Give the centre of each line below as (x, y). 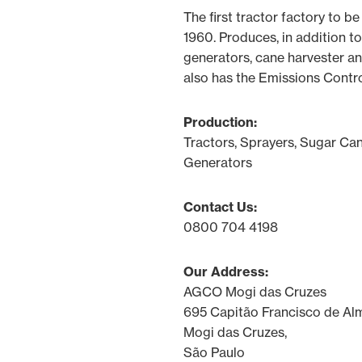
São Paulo (214, 352)
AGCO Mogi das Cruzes (255, 292)
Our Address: (226, 271)
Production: (220, 122)
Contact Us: (220, 207)
